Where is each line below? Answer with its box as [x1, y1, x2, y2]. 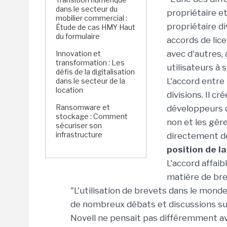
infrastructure [56, 130, 102, 139]
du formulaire [56, 32, 100, 41]
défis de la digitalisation [56, 67, 135, 76]
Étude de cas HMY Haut [56, 23, 135, 31]
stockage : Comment [56, 112, 128, 121]
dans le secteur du [56, 5, 118, 13]
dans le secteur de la [56, 77, 125, 85]
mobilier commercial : [56, 14, 127, 22]
